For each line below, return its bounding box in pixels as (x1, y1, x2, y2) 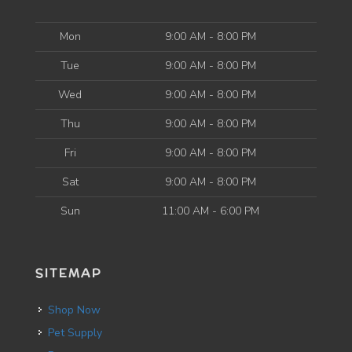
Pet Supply (54, 325, 102, 340)
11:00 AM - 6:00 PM (162, 203, 259, 218)
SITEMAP (35, 265, 102, 281)
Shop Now (55, 302, 101, 317)
